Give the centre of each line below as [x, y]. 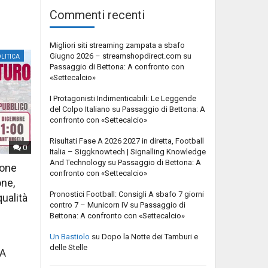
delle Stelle [68, 247]
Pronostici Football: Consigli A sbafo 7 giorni [127, 194]
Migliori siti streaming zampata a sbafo [117, 45]
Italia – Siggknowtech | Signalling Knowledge [128, 151]
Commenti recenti [97, 15]
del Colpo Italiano [80, 109]
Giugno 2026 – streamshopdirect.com [115, 56]
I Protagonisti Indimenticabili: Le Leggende [123, 98]
